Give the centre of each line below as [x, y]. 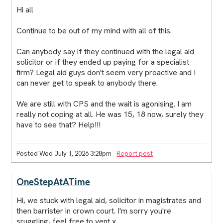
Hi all [25, 9]
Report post [135, 153]
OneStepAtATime [54, 182]
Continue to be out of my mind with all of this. [94, 30]
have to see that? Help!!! [59, 124]
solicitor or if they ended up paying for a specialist [103, 62]
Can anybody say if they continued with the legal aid [106, 51]
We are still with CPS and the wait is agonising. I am [104, 104]
